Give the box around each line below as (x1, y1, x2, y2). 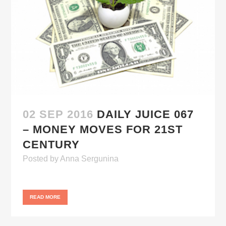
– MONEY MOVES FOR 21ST (23, 123, 183, 136)
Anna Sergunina (60, 154, 119, 163)
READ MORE (30, 194, 61, 200)
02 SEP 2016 (23, 107, 94, 121)
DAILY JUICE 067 (97, 107, 194, 121)
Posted (23, 154, 50, 163)
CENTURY (23, 138, 80, 151)
